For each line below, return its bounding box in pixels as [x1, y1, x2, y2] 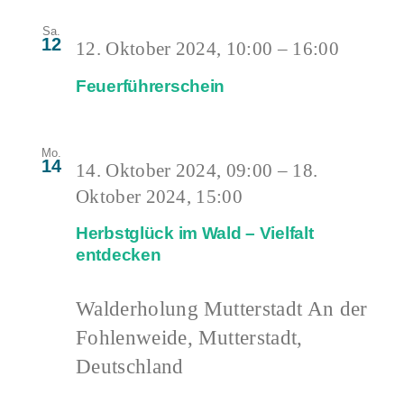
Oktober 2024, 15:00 [76, 185, 243, 207]
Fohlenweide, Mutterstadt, [76, 326, 303, 350]
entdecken [76, 245, 161, 265]
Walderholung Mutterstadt [76, 297, 308, 321]
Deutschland [76, 354, 184, 379]
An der [307, 297, 368, 321]
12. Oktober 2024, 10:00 [76, 38, 273, 60]
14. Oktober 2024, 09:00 [76, 159, 273, 181]
